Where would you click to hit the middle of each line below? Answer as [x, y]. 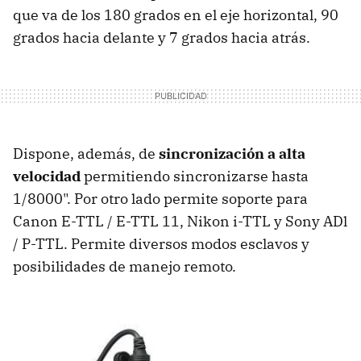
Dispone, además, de [86, 154]
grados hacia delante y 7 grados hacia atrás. [162, 38]
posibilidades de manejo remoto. [124, 267]
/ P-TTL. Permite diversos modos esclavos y [161, 244]
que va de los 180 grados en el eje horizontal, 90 [176, 15]
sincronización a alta [232, 154]
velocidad [47, 176]
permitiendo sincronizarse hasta [195, 176]
